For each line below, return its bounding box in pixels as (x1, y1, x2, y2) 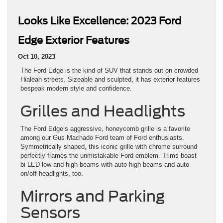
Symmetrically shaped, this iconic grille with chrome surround (20, 143, 197, 151)
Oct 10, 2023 (18, 53, 55, 61)
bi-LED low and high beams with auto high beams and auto (20, 161, 189, 169)
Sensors (20, 204, 80, 222)
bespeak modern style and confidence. (20, 85, 132, 93)
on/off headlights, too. (20, 170, 83, 178)
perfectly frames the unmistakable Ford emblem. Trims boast (20, 152, 197, 160)
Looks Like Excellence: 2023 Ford (18, 15, 181, 27)
